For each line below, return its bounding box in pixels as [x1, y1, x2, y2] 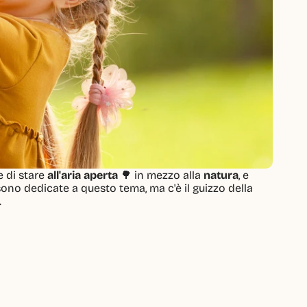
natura [204, 169, 238, 182]
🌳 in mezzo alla [118, 169, 204, 182]
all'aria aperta [47, 169, 118, 182]
